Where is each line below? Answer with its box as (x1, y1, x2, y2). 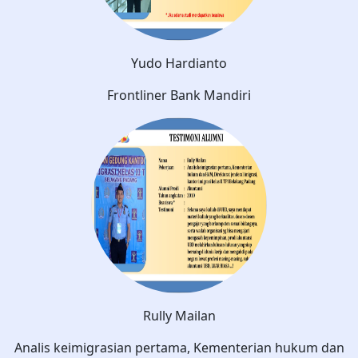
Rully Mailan (142, 306, 216, 324)
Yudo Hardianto (131, 54, 227, 72)
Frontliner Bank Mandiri (107, 86, 251, 104)
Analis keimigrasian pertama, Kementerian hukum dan (14, 338, 344, 356)
